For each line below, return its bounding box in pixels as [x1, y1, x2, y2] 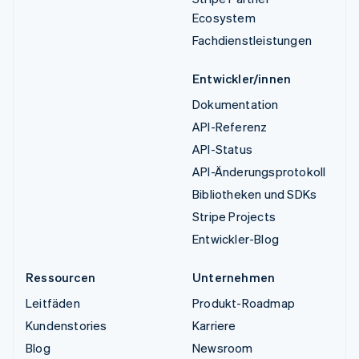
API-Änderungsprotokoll [192, 163, 326, 179]
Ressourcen [26, 268, 95, 285]
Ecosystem [192, 9, 256, 26]
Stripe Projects [192, 208, 276, 224]
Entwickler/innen [192, 70, 292, 87]
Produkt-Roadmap [192, 294, 295, 311]
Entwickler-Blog [192, 230, 279, 247]
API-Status [192, 140, 252, 157]
